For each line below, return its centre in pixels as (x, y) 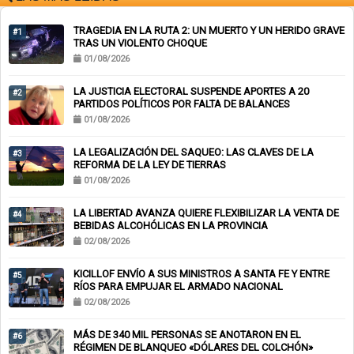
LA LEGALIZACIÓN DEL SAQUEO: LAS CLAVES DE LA (194, 153)
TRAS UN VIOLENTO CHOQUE (140, 43)
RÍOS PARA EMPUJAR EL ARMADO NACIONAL (178, 287)
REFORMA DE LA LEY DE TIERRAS (150, 165)
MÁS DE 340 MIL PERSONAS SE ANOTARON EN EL (187, 335)
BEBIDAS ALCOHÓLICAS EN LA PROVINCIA (171, 226)
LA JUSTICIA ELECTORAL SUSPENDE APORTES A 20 (191, 92)
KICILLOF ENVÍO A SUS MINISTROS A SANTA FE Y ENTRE (201, 274)
